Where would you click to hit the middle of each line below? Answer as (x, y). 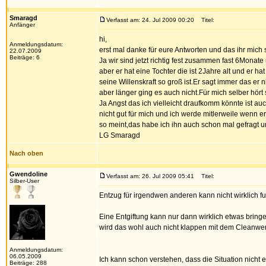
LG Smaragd (120, 135)
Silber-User (24, 181)
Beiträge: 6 (25, 57)
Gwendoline (28, 174)
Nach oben (26, 153)
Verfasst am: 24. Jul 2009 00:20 (150, 20)
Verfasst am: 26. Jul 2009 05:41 (150, 176)
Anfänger (22, 25)
